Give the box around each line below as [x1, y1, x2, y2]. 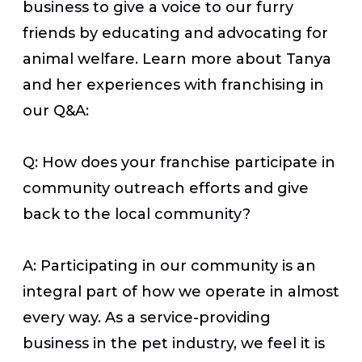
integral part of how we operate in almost [23, 282, 339, 301]
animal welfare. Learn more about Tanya [23, 49, 331, 68]
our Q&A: [23, 101, 89, 120]
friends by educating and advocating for [23, 23, 328, 42]
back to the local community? [23, 204, 255, 223]
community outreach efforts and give [23, 179, 309, 197]
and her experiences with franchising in [23, 75, 324, 94]
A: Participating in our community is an [23, 256, 316, 275]
